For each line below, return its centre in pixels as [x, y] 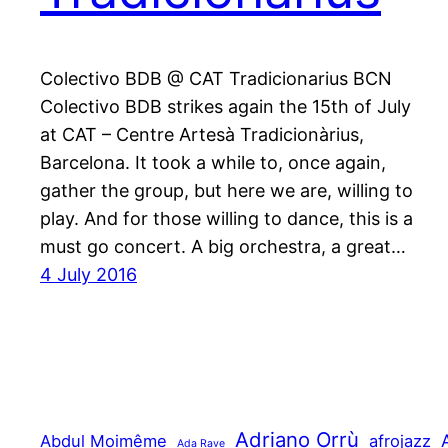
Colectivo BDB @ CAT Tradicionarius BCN [216, 78]
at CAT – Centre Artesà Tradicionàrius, [202, 134]
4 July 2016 [88, 274]
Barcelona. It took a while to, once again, [213, 162]
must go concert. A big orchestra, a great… [223, 246]
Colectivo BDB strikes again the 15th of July [225, 106]
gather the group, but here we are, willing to [226, 190]
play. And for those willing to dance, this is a [226, 218]
